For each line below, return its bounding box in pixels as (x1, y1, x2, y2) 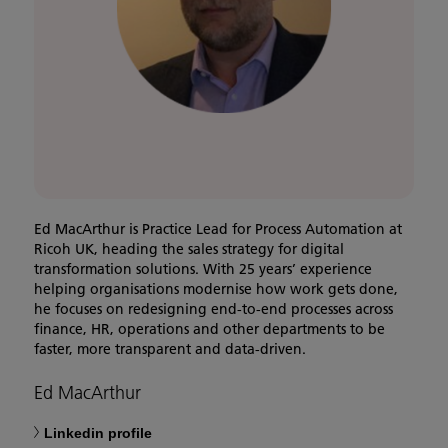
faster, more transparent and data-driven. (34, 340, 306, 359)
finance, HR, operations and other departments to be (34, 320, 385, 339)
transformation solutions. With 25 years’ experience (34, 260, 372, 279)
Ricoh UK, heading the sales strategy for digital (34, 240, 344, 259)
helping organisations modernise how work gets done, (34, 280, 398, 299)
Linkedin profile (44, 424, 152, 441)
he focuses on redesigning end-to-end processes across (34, 300, 393, 319)
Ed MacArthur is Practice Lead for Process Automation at (34, 220, 402, 239)
